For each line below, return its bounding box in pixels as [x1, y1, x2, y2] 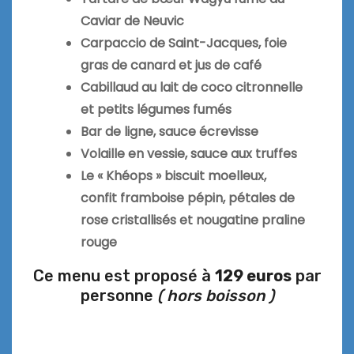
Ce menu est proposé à [32, 266, 215, 286]
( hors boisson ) [156, 286, 274, 306]
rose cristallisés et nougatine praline [80, 211, 305, 230]
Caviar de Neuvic [80, 12, 184, 31]
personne [80, 286, 157, 306]
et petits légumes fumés [80, 100, 232, 119]
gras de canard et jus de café [80, 56, 265, 75]
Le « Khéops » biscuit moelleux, [80, 167, 266, 186]
